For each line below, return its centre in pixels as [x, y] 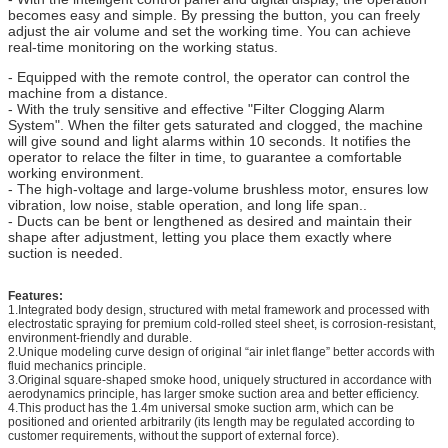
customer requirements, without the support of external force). [173, 435]
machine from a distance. [88, 92]
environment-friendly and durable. [100, 337]
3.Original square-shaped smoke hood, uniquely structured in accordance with [220, 379]
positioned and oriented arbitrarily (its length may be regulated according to [211, 421]
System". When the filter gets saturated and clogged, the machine [215, 124]
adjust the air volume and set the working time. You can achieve [209, 30]
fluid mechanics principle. [77, 365]
